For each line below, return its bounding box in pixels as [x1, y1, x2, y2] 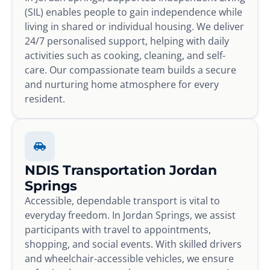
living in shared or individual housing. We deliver [25, 19, 244, 33]
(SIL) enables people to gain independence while [25, 5, 242, 19]
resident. [25, 92, 65, 105]
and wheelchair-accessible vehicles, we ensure [25, 251, 234, 265]
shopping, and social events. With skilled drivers [25, 237, 242, 251]
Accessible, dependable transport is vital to [25, 193, 220, 207]
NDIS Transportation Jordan [25, 161, 217, 178]
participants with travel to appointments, [25, 222, 211, 236]
